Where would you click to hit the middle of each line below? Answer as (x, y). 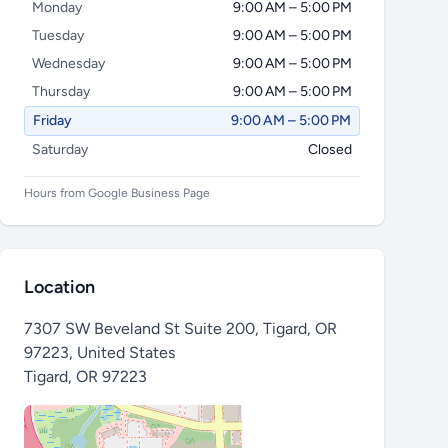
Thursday (61, 91)
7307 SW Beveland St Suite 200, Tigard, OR (180, 328)
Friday (52, 120)
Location (59, 287)
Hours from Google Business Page (117, 193)
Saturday (60, 149)
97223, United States (99, 352)
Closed (330, 149)
